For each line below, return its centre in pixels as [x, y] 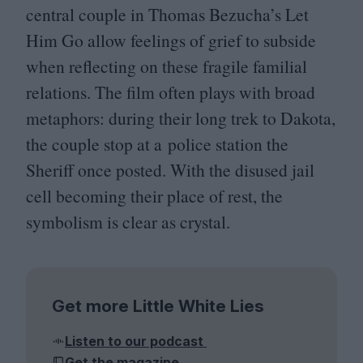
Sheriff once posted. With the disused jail [170, 169]
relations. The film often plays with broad [171, 92]
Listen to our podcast [136, 341]
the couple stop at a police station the [157, 143]
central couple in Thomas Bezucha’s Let [167, 14]
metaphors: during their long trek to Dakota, [181, 117]
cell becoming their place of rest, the [154, 195]
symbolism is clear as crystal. [128, 221]
